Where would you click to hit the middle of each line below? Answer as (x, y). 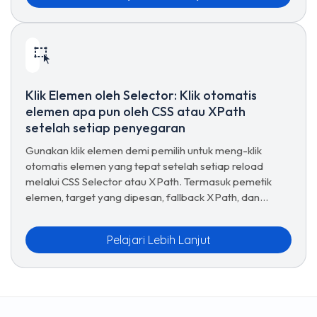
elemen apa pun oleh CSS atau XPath (136, 111)
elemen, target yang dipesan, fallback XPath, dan (143, 197)
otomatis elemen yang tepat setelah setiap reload (144, 166)
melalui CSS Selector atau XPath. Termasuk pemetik (149, 181)
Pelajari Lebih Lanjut (158, 240)
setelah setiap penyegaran (105, 128)
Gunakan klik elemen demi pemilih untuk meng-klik (144, 150)
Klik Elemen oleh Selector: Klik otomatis (141, 95)
